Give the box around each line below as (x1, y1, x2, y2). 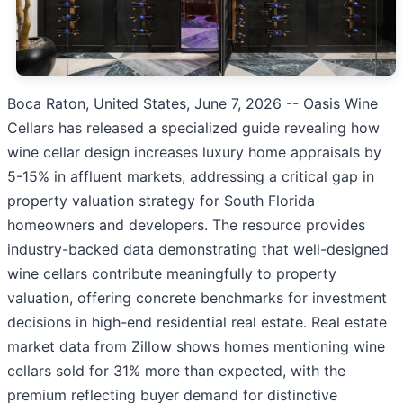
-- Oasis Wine (282, 94, 378, 113)
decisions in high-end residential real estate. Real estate (7, 313, 387, 332)
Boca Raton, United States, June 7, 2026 (7, 94, 282, 113)
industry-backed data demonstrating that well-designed (7, 240, 389, 259)
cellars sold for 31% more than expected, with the (7, 362, 345, 381)
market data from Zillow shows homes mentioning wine (7, 337, 385, 356)
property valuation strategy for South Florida (7, 192, 315, 210)
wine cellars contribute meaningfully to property (7, 264, 336, 283)
